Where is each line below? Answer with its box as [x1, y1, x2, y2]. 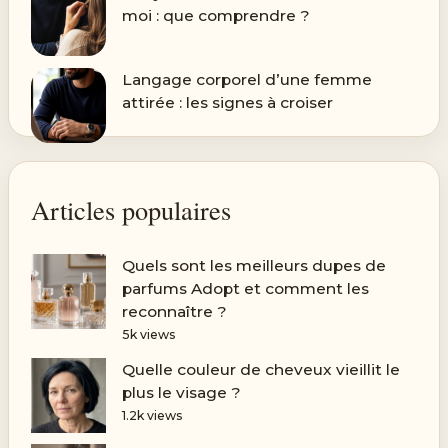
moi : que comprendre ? [121, 6, 310, 26]
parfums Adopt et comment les [121, 278, 369, 298]
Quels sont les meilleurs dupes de [121, 255, 386, 275]
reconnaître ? [121, 301, 227, 321]
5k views [121, 326, 176, 342]
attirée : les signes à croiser [121, 93, 333, 113]
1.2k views [121, 407, 183, 423]
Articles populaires [31, 191, 232, 227]
